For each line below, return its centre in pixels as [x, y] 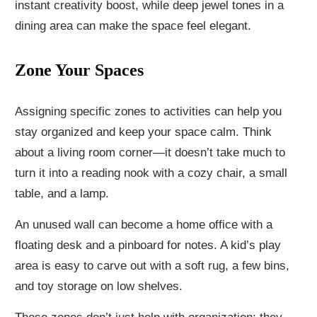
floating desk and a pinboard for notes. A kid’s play [148, 245]
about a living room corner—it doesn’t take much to [150, 152]
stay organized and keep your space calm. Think [143, 132]
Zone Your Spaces [79, 70]
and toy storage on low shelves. [99, 286]
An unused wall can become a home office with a [144, 225]
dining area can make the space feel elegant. [133, 26]
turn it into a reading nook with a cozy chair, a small [151, 173]
